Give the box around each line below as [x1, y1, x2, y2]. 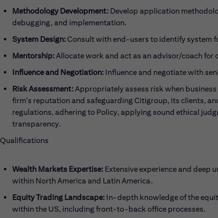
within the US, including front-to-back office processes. [12, 204, 205, 214]
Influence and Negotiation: [12, 68, 104, 77]
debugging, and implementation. [12, 18, 127, 27]
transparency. [12, 119, 61, 128]
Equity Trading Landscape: [12, 193, 105, 202]
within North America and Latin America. [12, 176, 153, 185]
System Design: [12, 35, 66, 44]
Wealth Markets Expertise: [12, 164, 103, 174]
